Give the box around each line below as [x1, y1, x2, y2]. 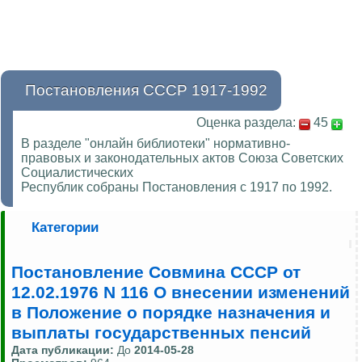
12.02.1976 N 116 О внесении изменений [11, 283, 350, 303]
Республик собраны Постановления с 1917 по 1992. [21, 180, 332, 195]
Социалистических [21, 166, 133, 180]
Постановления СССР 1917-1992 [25, 82, 267, 99]
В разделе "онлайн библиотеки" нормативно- [21, 137, 290, 151]
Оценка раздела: [196, 116, 296, 130]
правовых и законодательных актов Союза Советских [21, 151, 343, 166]
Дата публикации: [11, 343, 117, 357]
